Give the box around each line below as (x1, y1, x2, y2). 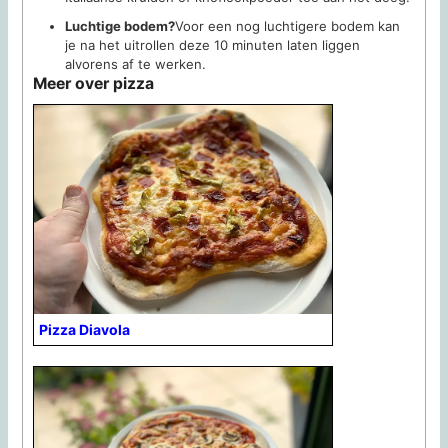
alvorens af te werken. (65, 56, 207, 73)
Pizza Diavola (39, 320, 131, 338)
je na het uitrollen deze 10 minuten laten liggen (65, 37, 361, 54)
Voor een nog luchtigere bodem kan (175, 18, 401, 35)
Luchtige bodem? (65, 18, 176, 35)
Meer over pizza (33, 74, 155, 94)
